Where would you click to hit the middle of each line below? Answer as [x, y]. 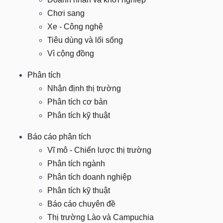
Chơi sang [66, 13]
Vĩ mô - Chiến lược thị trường [99, 150]
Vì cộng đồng [71, 54]
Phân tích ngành [76, 164]
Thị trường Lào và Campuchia [101, 217]
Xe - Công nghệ [75, 27]
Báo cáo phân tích [59, 137]
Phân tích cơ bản [77, 102]
